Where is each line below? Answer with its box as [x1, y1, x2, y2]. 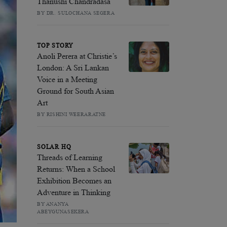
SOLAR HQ [37, 143, 71, 150]
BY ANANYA [37, 201, 68, 207]
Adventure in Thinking [37, 187, 110, 197]
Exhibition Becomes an [37, 176, 111, 185]
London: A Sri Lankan [37, 63, 109, 72]
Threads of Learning [37, 153, 102, 162]
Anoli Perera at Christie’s [37, 51, 117, 60]
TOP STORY [37, 42, 74, 49]
